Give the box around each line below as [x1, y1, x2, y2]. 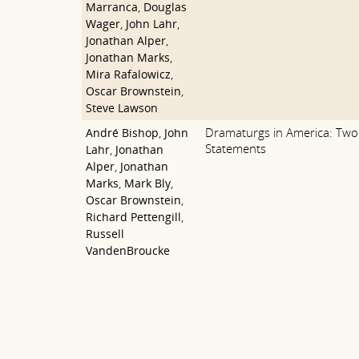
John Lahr [126, 16, 177, 31]
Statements [204, 140, 266, 156]
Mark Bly [124, 175, 171, 191]
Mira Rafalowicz [86, 67, 171, 82]
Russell [86, 226, 124, 241]
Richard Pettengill [86, 209, 181, 224]
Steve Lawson [86, 100, 158, 115]
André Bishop [86, 125, 159, 140]
